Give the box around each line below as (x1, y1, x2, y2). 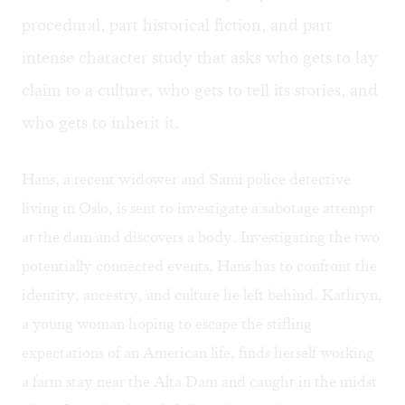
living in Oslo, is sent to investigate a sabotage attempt (22, 198, 374, 219)
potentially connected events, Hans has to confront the (22, 256, 377, 277)
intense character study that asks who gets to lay (22, 46, 378, 70)
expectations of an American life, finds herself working (22, 343, 374, 363)
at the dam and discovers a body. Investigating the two (22, 227, 380, 248)
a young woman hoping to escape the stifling (22, 314, 312, 334)
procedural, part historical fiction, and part (22, 14, 332, 37)
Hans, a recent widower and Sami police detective (22, 169, 351, 190)
